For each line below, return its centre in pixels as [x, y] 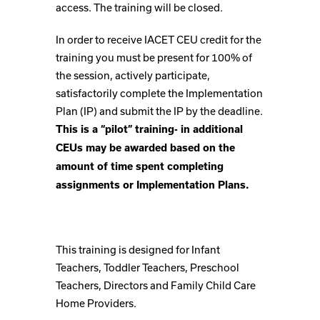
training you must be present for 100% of [154, 57]
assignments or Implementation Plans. [152, 185]
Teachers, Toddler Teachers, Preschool [147, 267]
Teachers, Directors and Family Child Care [156, 285]
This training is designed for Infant [138, 250]
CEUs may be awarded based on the [145, 148]
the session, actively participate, [133, 75]
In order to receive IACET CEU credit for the [159, 40]
